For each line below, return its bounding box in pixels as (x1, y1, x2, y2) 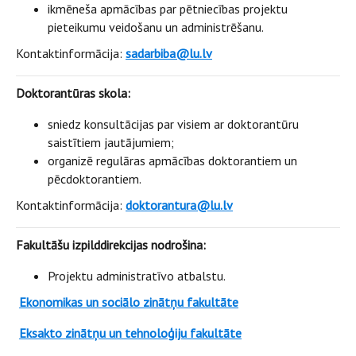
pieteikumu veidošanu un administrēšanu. (48, 19, 264, 35)
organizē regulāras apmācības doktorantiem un (48, 153, 297, 168)
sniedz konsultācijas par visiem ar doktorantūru (48, 116, 299, 132)
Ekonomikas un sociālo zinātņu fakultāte (19, 294, 238, 310)
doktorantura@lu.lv (126, 197, 233, 213)
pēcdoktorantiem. (48, 171, 141, 187)
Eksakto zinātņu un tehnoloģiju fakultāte (19, 325, 242, 341)
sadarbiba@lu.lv (126, 45, 212, 61)
